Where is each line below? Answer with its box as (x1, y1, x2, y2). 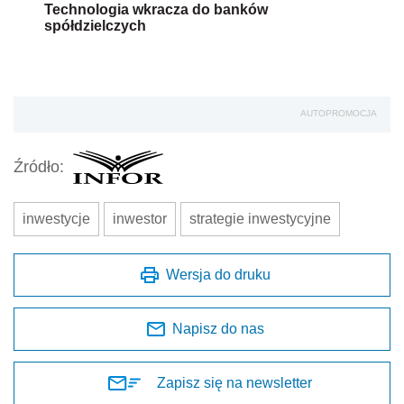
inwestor (113, 210, 167, 226)
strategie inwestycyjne (189, 210, 331, 226)
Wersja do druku (166, 266, 271, 282)
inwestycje (23, 210, 90, 226)
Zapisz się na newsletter (157, 374, 312, 390)
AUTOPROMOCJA (300, 107, 377, 118)
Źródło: (14, 158, 64, 177)
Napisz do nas (172, 320, 264, 336)
